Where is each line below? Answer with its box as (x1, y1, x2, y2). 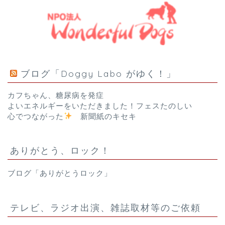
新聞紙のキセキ (72, 111, 137, 121)
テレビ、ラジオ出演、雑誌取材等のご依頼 (10, 201, 201, 213)
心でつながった (8, 111, 64, 121)
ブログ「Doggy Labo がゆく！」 (21, 67, 176, 79)
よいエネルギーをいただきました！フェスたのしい (8, 101, 192, 110)
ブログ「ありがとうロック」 (8, 168, 112, 177)
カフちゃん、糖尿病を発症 (8, 90, 104, 99)
